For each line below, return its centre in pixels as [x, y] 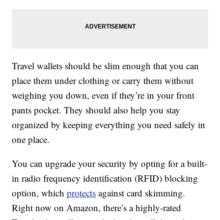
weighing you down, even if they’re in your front [103, 95]
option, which [40, 193]
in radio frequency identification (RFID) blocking [105, 178]
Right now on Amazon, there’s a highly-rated [97, 208]
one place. [31, 139]
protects [82, 193]
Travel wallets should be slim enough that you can [106, 66]
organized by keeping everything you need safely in [109, 125]
